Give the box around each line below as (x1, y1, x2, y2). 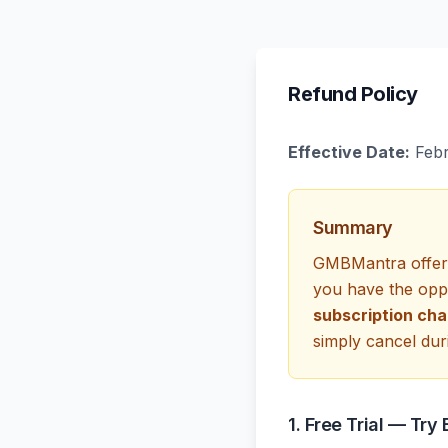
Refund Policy (288, 82, 418, 106)
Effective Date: (288, 142, 410, 162)
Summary (313, 217, 393, 238)
